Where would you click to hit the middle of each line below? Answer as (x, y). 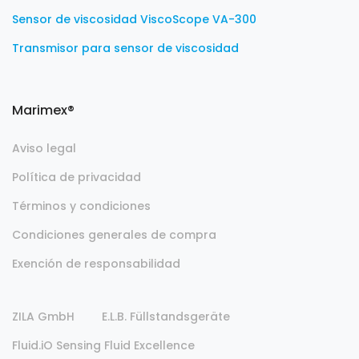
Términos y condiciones (81, 206)
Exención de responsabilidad (96, 264)
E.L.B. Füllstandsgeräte (166, 317)
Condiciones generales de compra (114, 235)
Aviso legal (44, 148)
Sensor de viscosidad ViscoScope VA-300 (134, 19)
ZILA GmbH (43, 317)
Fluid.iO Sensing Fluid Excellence (103, 345)
